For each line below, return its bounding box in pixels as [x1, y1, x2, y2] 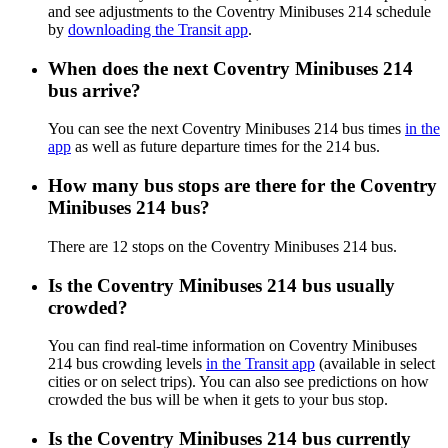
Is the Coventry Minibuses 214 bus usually [48, 274, 395, 296]
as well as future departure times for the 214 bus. [71, 138, 380, 156]
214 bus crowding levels [48, 355, 206, 373]
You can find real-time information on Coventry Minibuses [48, 337, 417, 355]
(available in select [315, 355, 435, 373]
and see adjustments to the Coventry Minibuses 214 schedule [48, 2, 431, 20]
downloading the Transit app [68, 20, 248, 38]
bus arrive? [48, 79, 141, 101]
